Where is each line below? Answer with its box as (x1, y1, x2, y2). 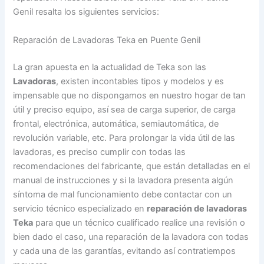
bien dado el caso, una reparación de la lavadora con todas (13, 231, 249, 242)
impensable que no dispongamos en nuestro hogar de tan (13, 90, 246, 101)
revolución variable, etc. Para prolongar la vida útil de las (13, 132, 236, 143)
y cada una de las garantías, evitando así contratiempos (13, 245, 236, 256)
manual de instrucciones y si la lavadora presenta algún (13, 174, 234, 186)
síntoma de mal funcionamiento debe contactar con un (13, 189, 233, 200)
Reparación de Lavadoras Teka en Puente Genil (13, 34, 201, 45)
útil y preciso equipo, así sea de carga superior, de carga (13, 104, 236, 115)
